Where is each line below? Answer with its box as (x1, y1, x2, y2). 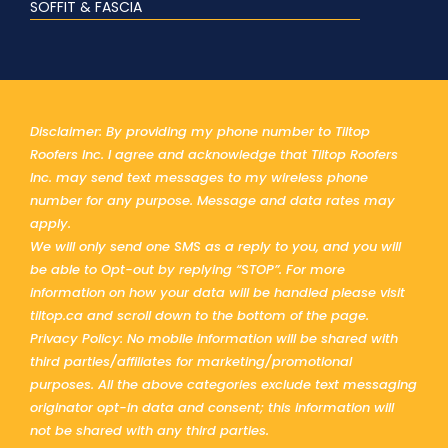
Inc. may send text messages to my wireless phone (30, 167, 368, 187)
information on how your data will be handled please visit (30, 282, 405, 302)
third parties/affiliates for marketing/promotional (30, 351, 352, 371)
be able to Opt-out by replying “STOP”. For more (30, 259, 345, 279)
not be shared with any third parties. (30, 420, 269, 440)
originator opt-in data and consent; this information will (30, 397, 394, 417)
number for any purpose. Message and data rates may (30, 190, 395, 210)
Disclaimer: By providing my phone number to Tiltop (30, 121, 370, 141)
